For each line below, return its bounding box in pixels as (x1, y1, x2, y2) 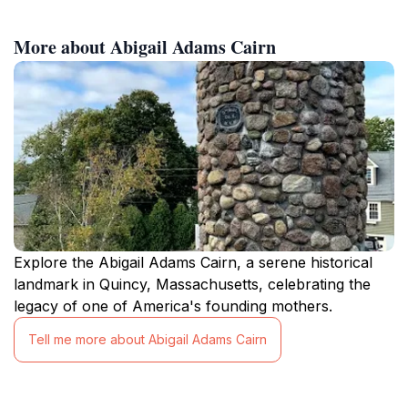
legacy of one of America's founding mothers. (14, 296, 332, 315)
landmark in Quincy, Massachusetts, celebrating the (14, 274, 371, 293)
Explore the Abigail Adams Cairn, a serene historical (14, 252, 372, 271)
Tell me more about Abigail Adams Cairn (28, 331, 267, 348)
